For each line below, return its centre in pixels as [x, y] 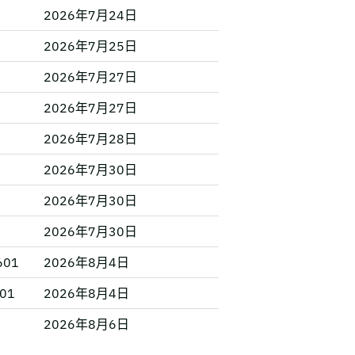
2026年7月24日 [90, 15]
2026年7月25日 [90, 46]
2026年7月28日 [90, 139]
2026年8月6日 [86, 324]
